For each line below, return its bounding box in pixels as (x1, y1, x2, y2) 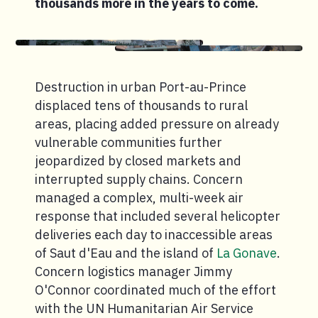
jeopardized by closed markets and (35, 153, 241, 170)
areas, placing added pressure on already (35, 116, 279, 133)
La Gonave (216, 245, 277, 262)
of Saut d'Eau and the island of (35, 245, 216, 262)
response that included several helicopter (35, 208, 280, 225)
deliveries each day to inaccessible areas (35, 226, 273, 243)
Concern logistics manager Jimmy (35, 263, 232, 280)
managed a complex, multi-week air (35, 190, 243, 207)
